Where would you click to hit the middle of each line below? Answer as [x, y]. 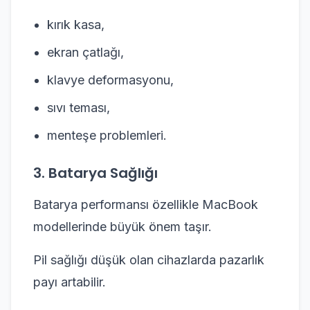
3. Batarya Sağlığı [95, 173]
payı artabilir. [70, 282]
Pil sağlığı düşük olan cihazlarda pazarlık [149, 260]
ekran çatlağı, [85, 52]
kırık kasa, [76, 25]
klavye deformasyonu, [110, 80]
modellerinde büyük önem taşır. [122, 227]
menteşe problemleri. [107, 135]
